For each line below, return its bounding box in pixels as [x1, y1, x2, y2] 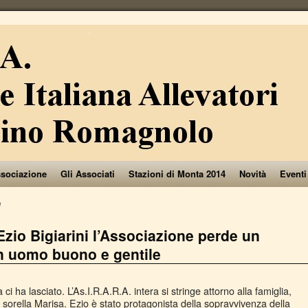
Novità [239, 167, 266, 180]
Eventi [280, 167, 307, 180]
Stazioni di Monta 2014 [129, 167, 225, 180]
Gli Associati [60, 167, 115, 180]
